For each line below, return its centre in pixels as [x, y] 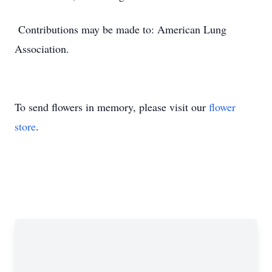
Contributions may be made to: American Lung [121, 29]
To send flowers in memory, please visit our [112, 107]
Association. [42, 49]
